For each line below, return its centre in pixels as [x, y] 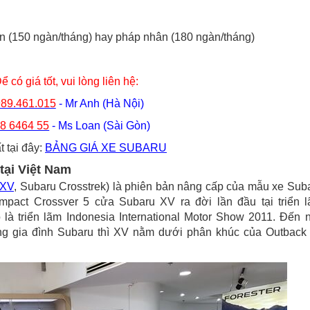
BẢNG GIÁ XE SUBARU [106, 148]
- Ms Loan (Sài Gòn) [100, 126]
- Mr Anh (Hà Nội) [100, 103]
